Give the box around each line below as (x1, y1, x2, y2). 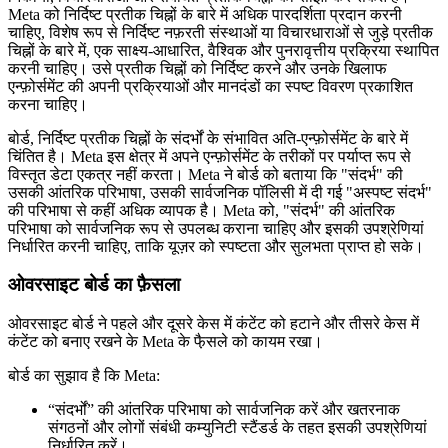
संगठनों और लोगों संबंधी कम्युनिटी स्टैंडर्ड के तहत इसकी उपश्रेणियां (48, 419, 427, 437)
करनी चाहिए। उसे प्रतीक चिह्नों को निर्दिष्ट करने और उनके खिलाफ (8, 59, 387, 77)
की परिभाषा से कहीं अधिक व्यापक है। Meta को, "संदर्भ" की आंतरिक (8, 201, 395, 219)
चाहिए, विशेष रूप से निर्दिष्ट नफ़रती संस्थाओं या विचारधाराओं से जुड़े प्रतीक (8, 23, 433, 41)
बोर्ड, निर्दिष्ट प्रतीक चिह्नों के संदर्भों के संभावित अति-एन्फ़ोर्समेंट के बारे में (8, 129, 408, 147)
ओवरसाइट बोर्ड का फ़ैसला (8, 274, 185, 296)
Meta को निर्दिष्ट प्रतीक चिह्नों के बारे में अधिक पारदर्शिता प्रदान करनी (8, 5, 402, 23)
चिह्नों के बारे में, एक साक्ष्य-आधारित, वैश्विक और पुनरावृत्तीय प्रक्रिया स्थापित (8, 41, 439, 59)
